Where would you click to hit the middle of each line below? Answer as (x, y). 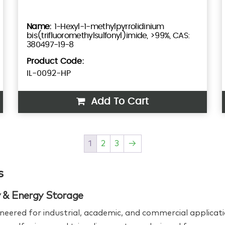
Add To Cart (118, 101)
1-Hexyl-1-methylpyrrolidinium (109, 26)
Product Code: (55, 61)
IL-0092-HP (48, 73)
